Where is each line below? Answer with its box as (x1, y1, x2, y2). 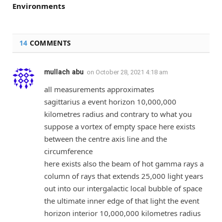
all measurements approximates (44, 84, 154, 94)
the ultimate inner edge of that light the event (44, 195, 199, 206)
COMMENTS (27, 38, 71, 48)
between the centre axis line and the (44, 133, 167, 144)
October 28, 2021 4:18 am (96, 68, 168, 76)
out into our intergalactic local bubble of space (44, 183, 202, 193)
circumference (44, 146, 93, 156)
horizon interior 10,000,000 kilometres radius (44, 208, 201, 218)
